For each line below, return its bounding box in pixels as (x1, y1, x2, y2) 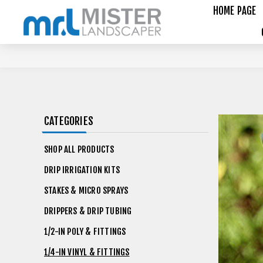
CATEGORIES (44, 114, 93, 127)
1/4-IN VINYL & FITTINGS (44, 247, 130, 258)
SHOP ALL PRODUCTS (44, 144, 114, 155)
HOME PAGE (213, 5, 257, 17)
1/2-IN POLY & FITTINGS (44, 226, 126, 237)
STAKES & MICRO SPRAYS (44, 185, 129, 196)
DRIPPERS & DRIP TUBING (44, 205, 132, 217)
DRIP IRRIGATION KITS (44, 164, 120, 176)
